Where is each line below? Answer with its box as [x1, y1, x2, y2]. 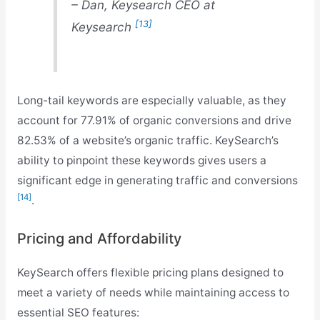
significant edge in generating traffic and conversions [16, 173, 298, 187]
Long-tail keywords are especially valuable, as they [16, 93, 286, 107]
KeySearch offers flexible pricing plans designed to [16, 265, 284, 279]
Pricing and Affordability [16, 229, 181, 247]
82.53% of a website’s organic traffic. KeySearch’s [16, 133, 279, 147]
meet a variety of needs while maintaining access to [16, 285, 289, 299]
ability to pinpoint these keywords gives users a [16, 153, 266, 167]
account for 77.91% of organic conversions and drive [16, 113, 291, 127]
